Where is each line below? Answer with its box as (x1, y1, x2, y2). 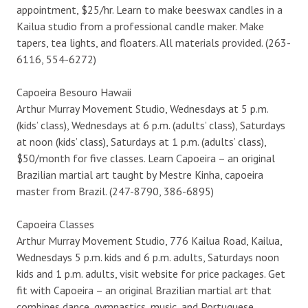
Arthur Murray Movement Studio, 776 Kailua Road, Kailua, (16, 233, 282, 247)
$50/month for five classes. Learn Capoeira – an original (16, 151, 275, 165)
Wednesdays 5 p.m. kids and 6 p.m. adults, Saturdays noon (16, 250, 279, 264)
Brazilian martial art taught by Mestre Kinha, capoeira (16, 167, 263, 181)
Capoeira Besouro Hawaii (16, 85, 131, 99)
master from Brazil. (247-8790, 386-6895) (16, 184, 214, 198)
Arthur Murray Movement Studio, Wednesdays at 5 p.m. (16, 101, 268, 115)
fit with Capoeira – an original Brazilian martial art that (16, 283, 272, 297)
